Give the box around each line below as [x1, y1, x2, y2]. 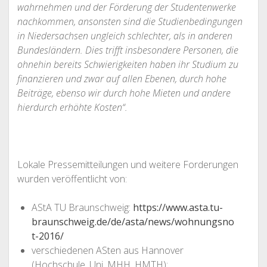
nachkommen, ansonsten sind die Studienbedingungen [17, 15, 243, 28]
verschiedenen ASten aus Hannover [31, 244, 184, 257]
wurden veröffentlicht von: [17, 172, 127, 185]
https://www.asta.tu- [132, 201, 223, 214]
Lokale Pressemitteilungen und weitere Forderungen [17, 158, 238, 171]
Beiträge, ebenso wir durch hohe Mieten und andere [17, 86, 231, 100]
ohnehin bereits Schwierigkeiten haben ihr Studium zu [17, 58, 238, 71]
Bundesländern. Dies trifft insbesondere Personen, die [17, 44, 238, 57]
